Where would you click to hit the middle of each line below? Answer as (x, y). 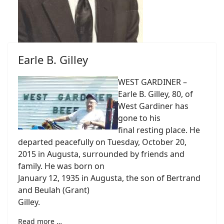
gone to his (139, 118)
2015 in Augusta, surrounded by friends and (101, 154)
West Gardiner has (153, 106)
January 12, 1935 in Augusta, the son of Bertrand (109, 178)
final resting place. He (159, 130)
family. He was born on (61, 166)
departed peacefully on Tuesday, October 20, (102, 142)
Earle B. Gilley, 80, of (155, 94)
